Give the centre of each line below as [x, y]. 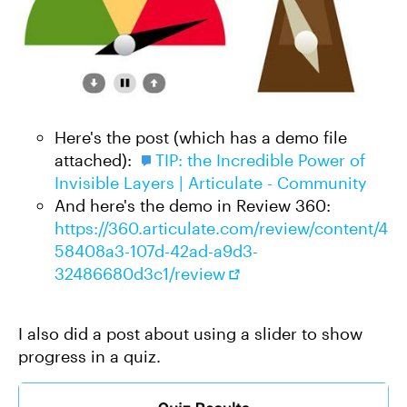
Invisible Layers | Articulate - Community [211, 183]
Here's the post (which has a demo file [201, 137]
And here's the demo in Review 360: [193, 205]
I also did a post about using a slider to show [190, 333]
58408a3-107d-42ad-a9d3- [156, 251]
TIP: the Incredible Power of [260, 160]
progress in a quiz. [92, 356]
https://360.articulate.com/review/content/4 [221, 228]
